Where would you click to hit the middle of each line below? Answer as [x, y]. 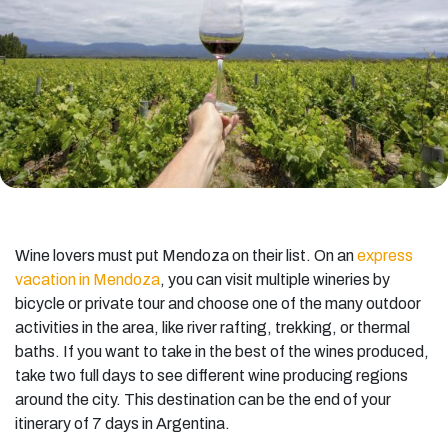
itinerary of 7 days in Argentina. [122, 423]
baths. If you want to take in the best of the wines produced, [222, 351]
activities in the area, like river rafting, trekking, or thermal [212, 327]
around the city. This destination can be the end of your [203, 399]
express [383, 255]
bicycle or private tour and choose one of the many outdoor [218, 303]
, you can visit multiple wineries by [275, 279]
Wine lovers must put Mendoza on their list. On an [184, 255]
